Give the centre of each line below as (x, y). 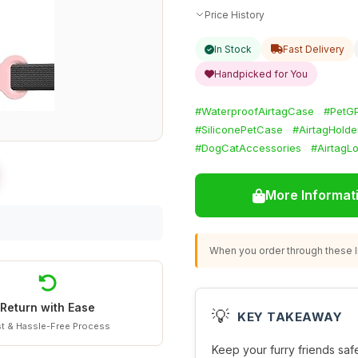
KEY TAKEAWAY (290, 316)
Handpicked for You (261, 74)
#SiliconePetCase (239, 129)
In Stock (233, 49)
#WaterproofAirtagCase (255, 111)
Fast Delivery (314, 49)
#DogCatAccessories (248, 148)
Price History (235, 14)
